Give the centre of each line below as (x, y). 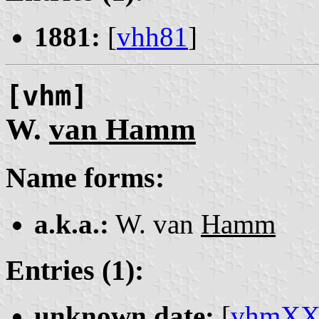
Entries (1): (75, 270)
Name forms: (85, 178)
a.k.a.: (72, 224)
